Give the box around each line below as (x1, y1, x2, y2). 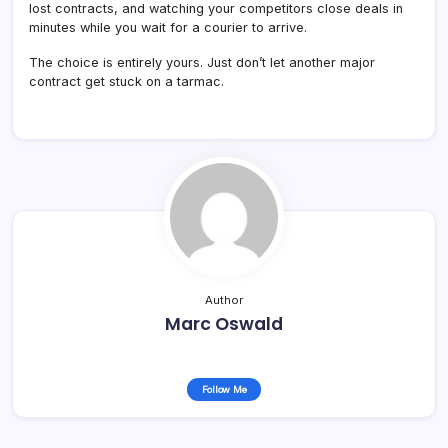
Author (205, 292, 243, 307)
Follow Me (201, 383, 247, 395)
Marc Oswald (165, 311, 283, 336)
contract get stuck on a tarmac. (29, 73, 224, 89)
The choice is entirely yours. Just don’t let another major (29, 54, 375, 70)
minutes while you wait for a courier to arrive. (29, 19, 307, 35)
